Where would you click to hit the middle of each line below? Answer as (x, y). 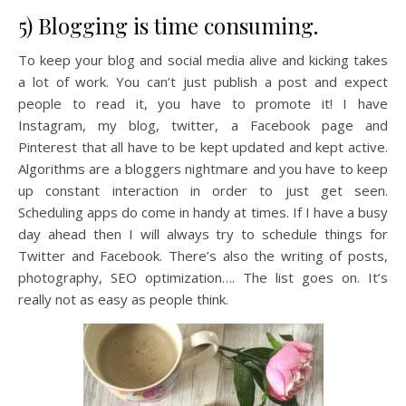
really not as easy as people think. (123, 300)
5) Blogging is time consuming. (168, 26)
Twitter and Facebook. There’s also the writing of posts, (203, 256)
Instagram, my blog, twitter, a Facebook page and (203, 126)
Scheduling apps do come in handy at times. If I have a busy (203, 213)
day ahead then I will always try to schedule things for (203, 234)
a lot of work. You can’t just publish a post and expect (203, 82)
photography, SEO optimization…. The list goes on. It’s (203, 278)
